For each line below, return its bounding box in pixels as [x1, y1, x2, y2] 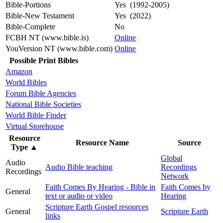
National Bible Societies [5, 100, 81, 109]
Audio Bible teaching [45, 162, 112, 171]
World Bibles [5, 78, 47, 87]
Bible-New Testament [5, 11, 74, 20]
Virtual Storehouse [5, 121, 64, 130]
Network [161, 171, 189, 180]
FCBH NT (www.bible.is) [5, 33, 89, 42]
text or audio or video [45, 191, 112, 200]
